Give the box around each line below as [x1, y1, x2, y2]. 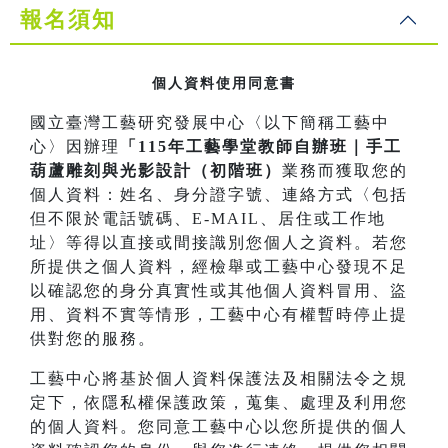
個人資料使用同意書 [152, 76, 296, 92]
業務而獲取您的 [282, 162, 408, 180]
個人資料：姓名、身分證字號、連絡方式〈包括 [30, 186, 408, 204]
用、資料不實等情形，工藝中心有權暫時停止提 [30, 306, 408, 324]
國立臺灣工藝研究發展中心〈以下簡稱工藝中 [30, 114, 390, 132]
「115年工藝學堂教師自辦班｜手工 [120, 138, 402, 156]
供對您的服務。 [30, 330, 156, 348]
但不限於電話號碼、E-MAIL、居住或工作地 [30, 210, 386, 228]
